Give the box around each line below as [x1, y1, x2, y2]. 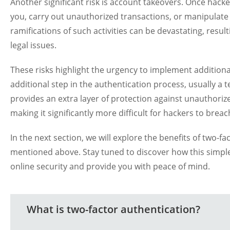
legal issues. [10, 39, 56, 51]
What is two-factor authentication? [27, 202, 200, 216]
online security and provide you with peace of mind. [10, 160, 210, 172]
